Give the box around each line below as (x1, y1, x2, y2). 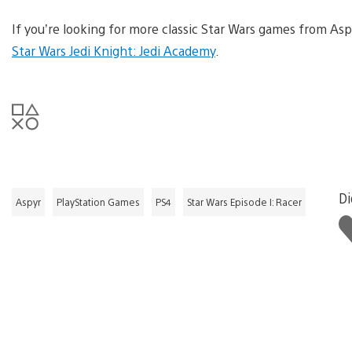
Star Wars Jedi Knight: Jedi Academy (12, 42, 215, 59)
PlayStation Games (57, 195, 140, 208)
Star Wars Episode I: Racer (187, 195, 302, 208)
